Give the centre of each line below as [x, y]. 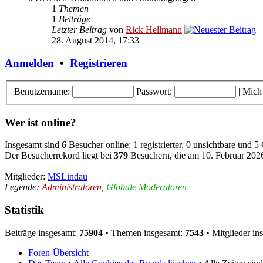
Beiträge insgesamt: [42, 232]
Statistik [24, 210]
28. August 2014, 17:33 [95, 40]
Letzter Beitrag [79, 29]
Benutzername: [42, 91]
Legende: [23, 187]
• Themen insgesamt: [144, 232]
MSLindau [68, 177]
